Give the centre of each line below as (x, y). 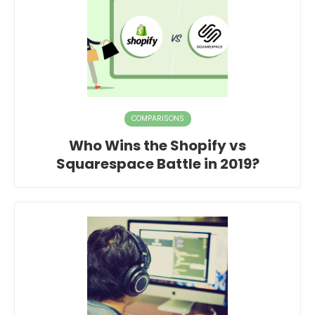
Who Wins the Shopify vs (157, 146)
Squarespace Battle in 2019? (157, 164)
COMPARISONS (157, 119)
